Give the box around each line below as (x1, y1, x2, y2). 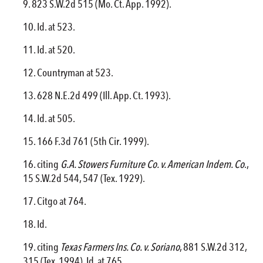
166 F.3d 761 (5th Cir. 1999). (36, 134, 149, 147)
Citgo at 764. (36, 194, 86, 207)
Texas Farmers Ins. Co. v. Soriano (60, 240, 180, 253)
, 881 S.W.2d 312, (179, 240, 247, 253)
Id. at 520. (36, 43, 75, 56)
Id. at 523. (36, 20, 75, 33)
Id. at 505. (36, 112, 75, 124)
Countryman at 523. (36, 66, 113, 79)
